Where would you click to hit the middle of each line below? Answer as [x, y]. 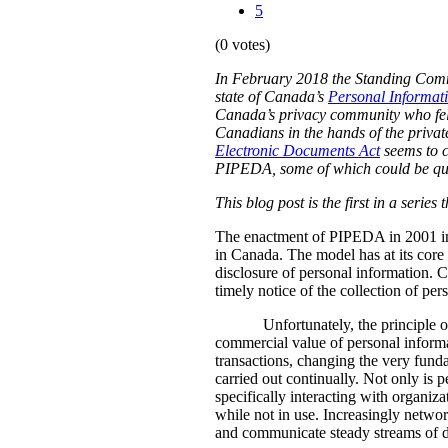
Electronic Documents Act [297, 151]
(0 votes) [242, 45]
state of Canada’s [271, 97]
